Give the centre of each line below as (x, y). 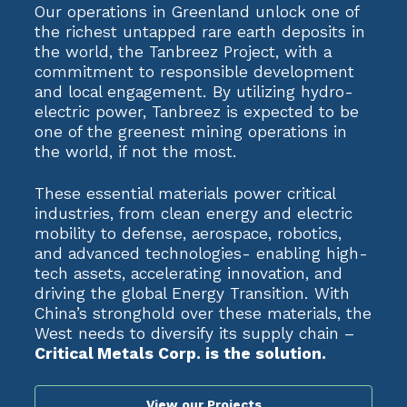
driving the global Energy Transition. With (192, 294)
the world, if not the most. (136, 152)
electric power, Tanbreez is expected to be (197, 112)
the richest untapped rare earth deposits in (200, 32)
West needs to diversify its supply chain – (194, 334)
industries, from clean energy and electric (194, 214)
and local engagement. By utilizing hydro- (194, 92)
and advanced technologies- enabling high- (201, 254)
